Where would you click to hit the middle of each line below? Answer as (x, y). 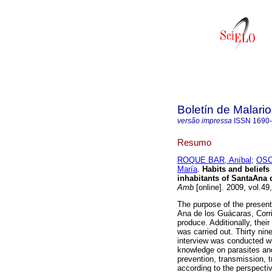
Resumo (194, 142)
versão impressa (205, 121)
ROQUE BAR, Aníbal (214, 160)
